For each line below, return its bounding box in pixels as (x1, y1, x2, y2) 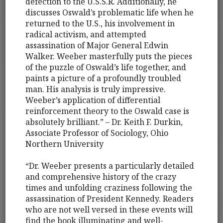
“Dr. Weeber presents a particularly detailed (25, 160, 195, 172)
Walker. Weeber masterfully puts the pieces (25, 51, 193, 62)
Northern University (25, 138, 104, 150)
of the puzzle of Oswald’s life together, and (25, 62, 187, 73)
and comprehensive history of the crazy (25, 171, 177, 183)
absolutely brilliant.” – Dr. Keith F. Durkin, (25, 116, 183, 128)
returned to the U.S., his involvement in (25, 18, 175, 29)
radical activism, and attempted (25, 29, 147, 40)
